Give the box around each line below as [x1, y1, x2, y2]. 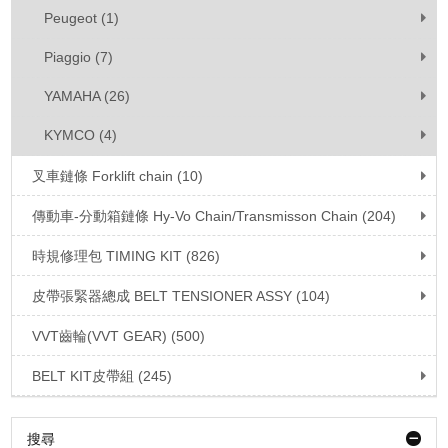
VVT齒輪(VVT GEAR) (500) [32, 328, 206, 344]
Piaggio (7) [44, 49, 114, 65]
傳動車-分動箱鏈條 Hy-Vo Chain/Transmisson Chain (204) [32, 208, 397, 224]
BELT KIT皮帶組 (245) [32, 368, 173, 384]
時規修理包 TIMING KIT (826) [32, 248, 221, 264]
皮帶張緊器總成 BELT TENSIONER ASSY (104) [32, 288, 331, 304]
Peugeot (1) [44, 10, 120, 26]
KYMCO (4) [44, 127, 118, 143]
